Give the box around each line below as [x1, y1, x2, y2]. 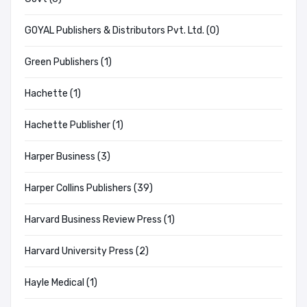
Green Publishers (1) [25, 56, 112, 69]
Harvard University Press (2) [25, 245, 149, 258]
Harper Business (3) [25, 151, 110, 163]
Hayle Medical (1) [25, 277, 97, 289]
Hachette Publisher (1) [25, 119, 123, 132]
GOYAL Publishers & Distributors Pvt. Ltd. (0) [25, 25, 219, 37]
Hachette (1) [25, 88, 81, 100]
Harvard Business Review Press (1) [25, 214, 175, 226]
